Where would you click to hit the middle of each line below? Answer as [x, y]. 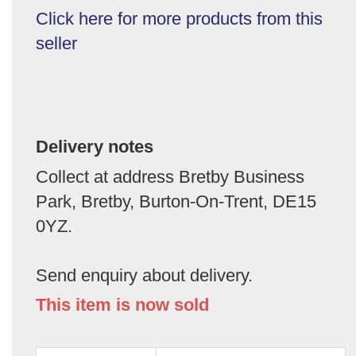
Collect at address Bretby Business [170, 176]
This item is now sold [122, 304]
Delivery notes [95, 146]
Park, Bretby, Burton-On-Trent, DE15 [176, 201]
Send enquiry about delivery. [144, 275]
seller [56, 43]
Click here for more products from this [179, 18]
